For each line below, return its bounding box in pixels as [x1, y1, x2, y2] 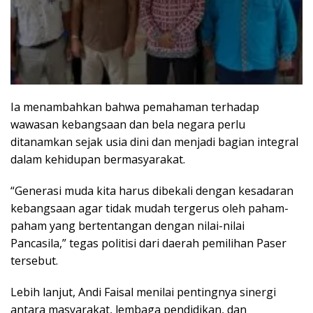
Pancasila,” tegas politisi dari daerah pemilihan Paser [10, 235, 286, 252]
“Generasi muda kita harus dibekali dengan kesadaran [10, 183, 293, 199]
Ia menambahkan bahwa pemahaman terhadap [10, 99, 259, 115]
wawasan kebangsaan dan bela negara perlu [10, 117, 245, 133]
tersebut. [10, 253, 58, 269]
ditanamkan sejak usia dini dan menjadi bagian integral [10, 134, 298, 150]
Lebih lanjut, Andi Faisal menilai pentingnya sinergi [10, 284, 276, 300]
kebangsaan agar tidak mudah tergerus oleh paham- [10, 201, 289, 217]
